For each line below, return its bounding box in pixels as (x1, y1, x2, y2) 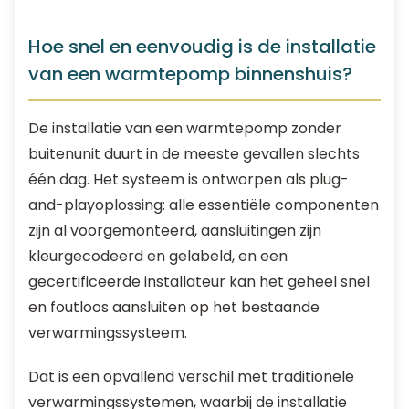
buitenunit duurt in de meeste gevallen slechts (28, 143, 360, 164)
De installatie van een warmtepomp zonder (28, 118, 341, 139)
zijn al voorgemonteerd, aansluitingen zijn (28, 220, 321, 241)
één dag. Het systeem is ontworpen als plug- (28, 169, 349, 190)
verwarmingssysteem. (28, 322, 187, 343)
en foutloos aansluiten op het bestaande (28, 297, 320, 318)
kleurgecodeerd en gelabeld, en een (28, 246, 288, 267)
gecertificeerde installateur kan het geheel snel (28, 271, 370, 292)
